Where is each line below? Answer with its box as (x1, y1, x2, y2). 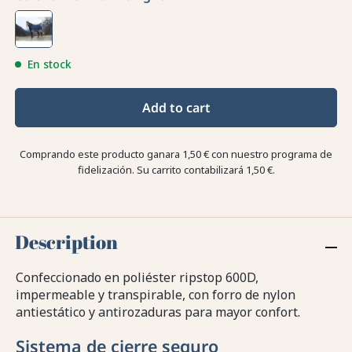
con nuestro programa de (209, 147, 332, 162)
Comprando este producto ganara (20, 147, 182, 162)
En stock (27, 57, 72, 72)
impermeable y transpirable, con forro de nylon (16, 286, 295, 304)
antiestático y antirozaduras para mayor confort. (16, 303, 300, 321)
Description (15, 229, 119, 255)
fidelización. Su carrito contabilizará (77, 163, 246, 178)
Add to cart (141, 99, 211, 117)
